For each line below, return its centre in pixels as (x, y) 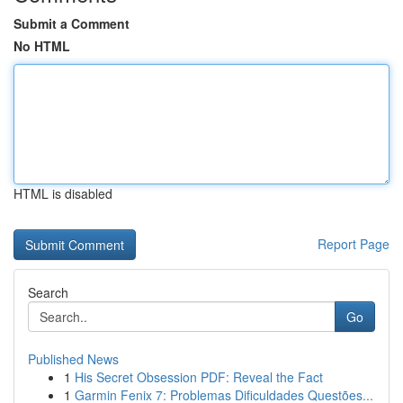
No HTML (42, 46)
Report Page (354, 244)
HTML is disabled (63, 193)
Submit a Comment (72, 23)
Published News (73, 359)
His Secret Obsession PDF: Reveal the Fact (199, 377)
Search (48, 292)
